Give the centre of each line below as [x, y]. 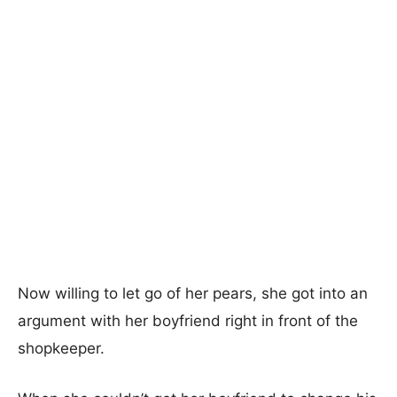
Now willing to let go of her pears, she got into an [193, 293]
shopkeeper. [61, 348]
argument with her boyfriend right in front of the [188, 321]
